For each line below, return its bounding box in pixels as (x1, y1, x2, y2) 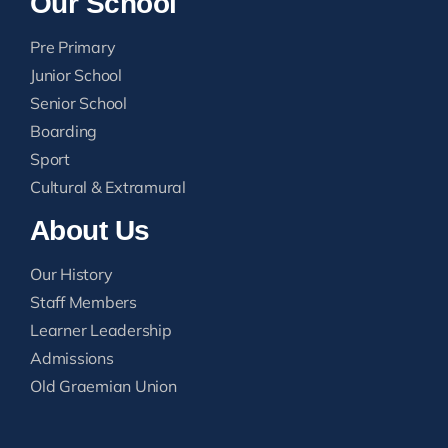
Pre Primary (30, 36, 116, 57)
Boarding (30, 120, 98, 141)
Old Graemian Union (30, 375, 177, 396)
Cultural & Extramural (30, 176, 186, 197)
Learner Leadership (30, 319, 172, 340)
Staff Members (30, 291, 137, 312)
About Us (30, 214, 150, 246)
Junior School (30, 64, 122, 85)
